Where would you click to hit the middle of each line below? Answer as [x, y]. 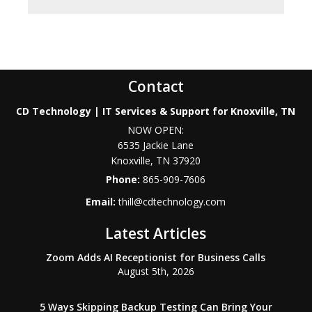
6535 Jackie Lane [156, 146]
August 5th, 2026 [156, 272]
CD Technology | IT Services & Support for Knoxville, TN [156, 111]
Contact [156, 87]
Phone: [125, 180]
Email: [102, 202]
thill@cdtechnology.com [172, 202]
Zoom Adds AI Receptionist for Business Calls [156, 258]
